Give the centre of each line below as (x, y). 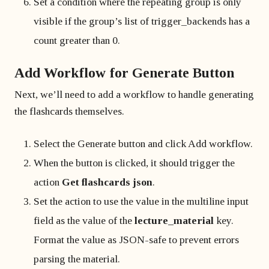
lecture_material (174, 220)
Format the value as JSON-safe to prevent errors (136, 240)
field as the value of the (84, 220)
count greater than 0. (77, 40)
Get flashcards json (107, 182)
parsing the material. (77, 259)
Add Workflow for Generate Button (124, 73)
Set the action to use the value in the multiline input (141, 201)
